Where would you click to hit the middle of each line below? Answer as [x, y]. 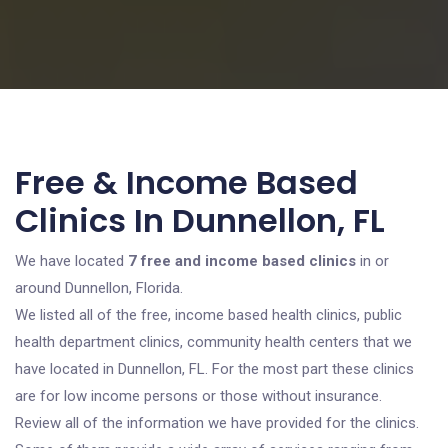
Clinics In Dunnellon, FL [200, 220]
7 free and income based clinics [242, 261]
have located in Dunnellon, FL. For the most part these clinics [214, 369]
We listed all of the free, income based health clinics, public [208, 315]
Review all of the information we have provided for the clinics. [217, 423]
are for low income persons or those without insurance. [198, 396]
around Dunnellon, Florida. [99, 288]
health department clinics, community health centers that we [213, 342]
